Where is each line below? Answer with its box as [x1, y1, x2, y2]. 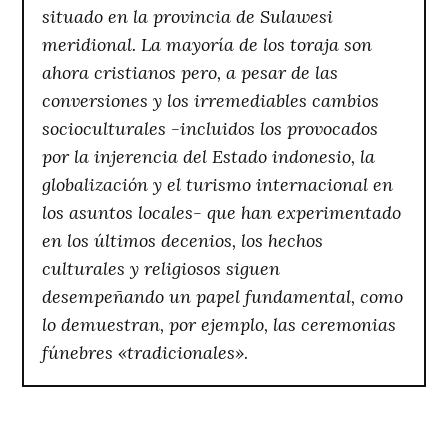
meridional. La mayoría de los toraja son [42, 32, 373, 56]
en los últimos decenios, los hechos [42, 228, 324, 252]
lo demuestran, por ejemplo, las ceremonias [42, 312, 397, 336]
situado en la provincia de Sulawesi [42, 4, 334, 28]
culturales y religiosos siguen [42, 256, 281, 280]
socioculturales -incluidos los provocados [42, 116, 379, 140]
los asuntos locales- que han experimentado [42, 200, 402, 224]
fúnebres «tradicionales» [42, 340, 245, 364]
